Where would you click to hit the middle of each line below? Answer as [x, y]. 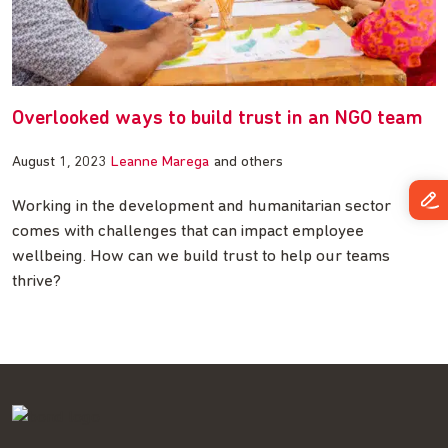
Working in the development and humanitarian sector [201, 207]
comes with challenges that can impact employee [188, 232]
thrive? [36, 282]
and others [248, 163]
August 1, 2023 [59, 163]
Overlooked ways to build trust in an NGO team [217, 119]
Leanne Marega [160, 163]
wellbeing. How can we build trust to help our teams [201, 257]
